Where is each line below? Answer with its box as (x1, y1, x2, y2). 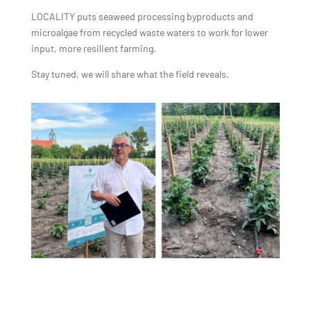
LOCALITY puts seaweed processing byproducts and (31, 10, 253, 22)
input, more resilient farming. (31, 42, 156, 54)
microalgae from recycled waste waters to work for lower (31, 26, 268, 38)
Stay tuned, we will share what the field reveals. (31, 67, 229, 80)
